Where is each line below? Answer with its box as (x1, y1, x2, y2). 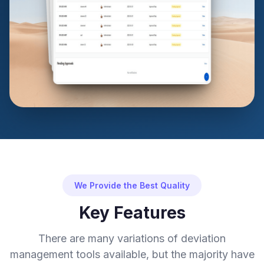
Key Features (78, 203, 186, 223)
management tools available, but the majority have (9, 248, 255, 261)
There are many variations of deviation (38, 232, 226, 245)
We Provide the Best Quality (74, 180, 190, 190)
